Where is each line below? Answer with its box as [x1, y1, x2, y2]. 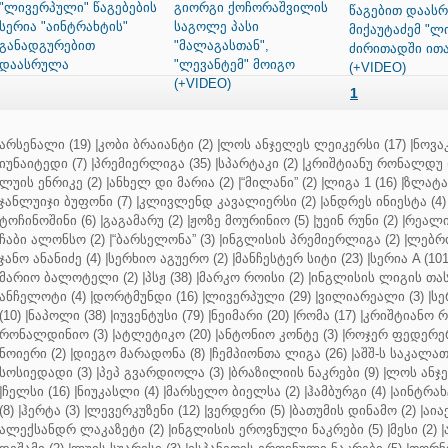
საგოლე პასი [174, 19, 259, 34]
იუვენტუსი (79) [113, 308, 204, 323]
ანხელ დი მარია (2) [109, 175, 234, 190]
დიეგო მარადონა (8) [73, 346, 205, 361]
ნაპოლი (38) [28, 308, 106, 323]
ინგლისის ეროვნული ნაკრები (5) [171, 422, 383, 437]
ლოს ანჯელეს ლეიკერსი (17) [220, 137, 406, 152]
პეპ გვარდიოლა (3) [99, 365, 224, 380]
